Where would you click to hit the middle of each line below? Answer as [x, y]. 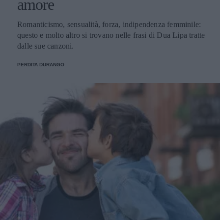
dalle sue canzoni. [46, 46]
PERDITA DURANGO [41, 65]
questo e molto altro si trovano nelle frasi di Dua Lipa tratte [111, 35]
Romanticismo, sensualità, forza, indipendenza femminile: [109, 25]
